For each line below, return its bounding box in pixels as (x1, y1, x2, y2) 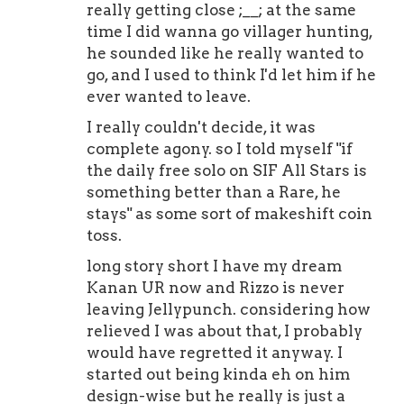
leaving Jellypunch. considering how (87, 300, 372, 319)
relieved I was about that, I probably (87, 322, 363, 341)
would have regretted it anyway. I (87, 344, 344, 363)
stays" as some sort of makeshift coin (87, 205, 373, 224)
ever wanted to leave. (87, 87, 252, 106)
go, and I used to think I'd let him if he (87, 66, 377, 85)
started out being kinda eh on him (87, 365, 351, 384)
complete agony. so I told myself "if (87, 140, 353, 159)
